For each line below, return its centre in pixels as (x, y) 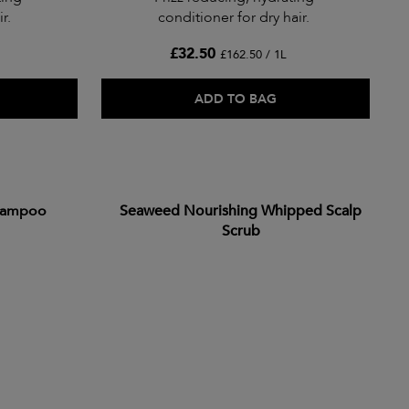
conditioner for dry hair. (234, 18)
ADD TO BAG (236, 100)
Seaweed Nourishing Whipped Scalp (241, 211)
